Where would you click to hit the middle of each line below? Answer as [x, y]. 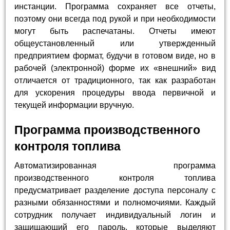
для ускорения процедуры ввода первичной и [115, 93]
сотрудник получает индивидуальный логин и [115, 215]
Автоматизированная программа [115, 165]
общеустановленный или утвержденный [115, 44]
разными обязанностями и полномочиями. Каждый [115, 202]
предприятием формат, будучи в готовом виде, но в [115, 56]
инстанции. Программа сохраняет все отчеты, [115, 7]
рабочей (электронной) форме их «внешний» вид [115, 68]
